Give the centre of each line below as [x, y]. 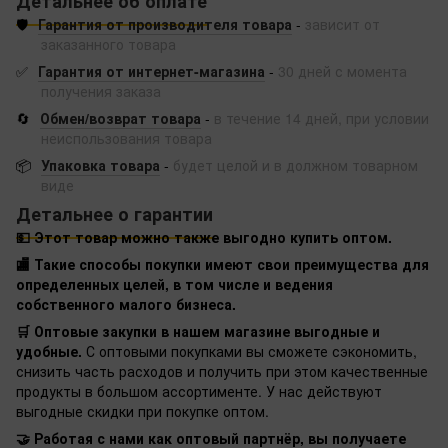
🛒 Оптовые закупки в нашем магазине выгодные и [198, 330]
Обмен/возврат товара [120, 117]
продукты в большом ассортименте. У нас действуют [199, 390]
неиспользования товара [126, 137]
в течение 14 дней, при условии [321, 117]
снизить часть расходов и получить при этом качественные [222, 370]
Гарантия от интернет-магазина [151, 70]
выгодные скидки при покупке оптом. [142, 410]
